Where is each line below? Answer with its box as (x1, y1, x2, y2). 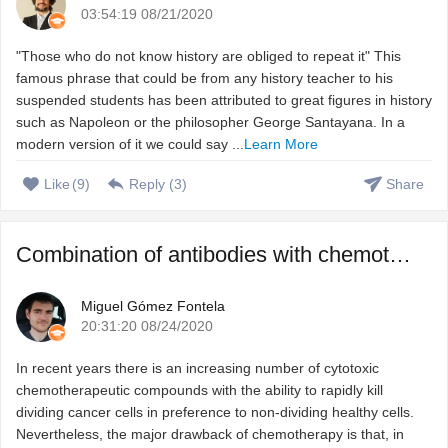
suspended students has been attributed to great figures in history (16, 92, 432, 109)
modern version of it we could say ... (16, 136, 244, 153)
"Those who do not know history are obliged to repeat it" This (16, 48, 401, 65)
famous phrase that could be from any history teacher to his (16, 70, 393, 87)
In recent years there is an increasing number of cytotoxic (16, 360, 379, 377)
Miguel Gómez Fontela (81, 298, 225, 315)
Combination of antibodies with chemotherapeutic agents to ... (389, 242, 411, 268)
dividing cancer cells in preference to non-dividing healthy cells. (16, 404, 414, 421)
